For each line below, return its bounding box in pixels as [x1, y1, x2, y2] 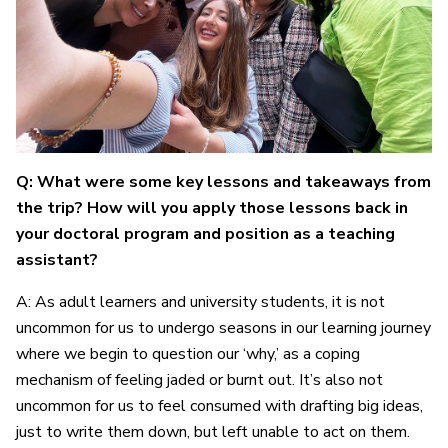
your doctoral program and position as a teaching [16, 223, 395, 246]
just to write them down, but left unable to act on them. [16, 421, 410, 444]
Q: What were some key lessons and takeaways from [16, 171, 431, 194]
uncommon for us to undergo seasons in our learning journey [16, 317, 431, 340]
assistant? [16, 249, 102, 272]
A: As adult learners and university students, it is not [16, 291, 385, 314]
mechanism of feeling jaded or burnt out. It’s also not [16, 369, 383, 392]
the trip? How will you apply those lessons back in [16, 197, 408, 220]
